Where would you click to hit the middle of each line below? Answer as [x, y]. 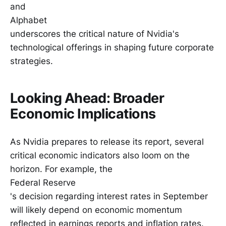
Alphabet [29, 20]
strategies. [32, 61]
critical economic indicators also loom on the [100, 156]
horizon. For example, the [61, 169]
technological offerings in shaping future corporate [112, 48]
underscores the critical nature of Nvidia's [95, 34]
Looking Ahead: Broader [87, 98]
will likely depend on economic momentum [96, 210]
